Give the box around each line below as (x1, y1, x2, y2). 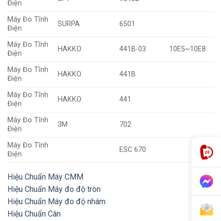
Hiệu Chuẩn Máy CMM (7, 172, 83, 182)
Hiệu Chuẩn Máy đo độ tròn (7, 184, 101, 194)
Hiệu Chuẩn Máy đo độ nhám (7, 197, 106, 207)
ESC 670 (119, 146, 147, 154)
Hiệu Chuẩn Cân (7, 209, 61, 219)
